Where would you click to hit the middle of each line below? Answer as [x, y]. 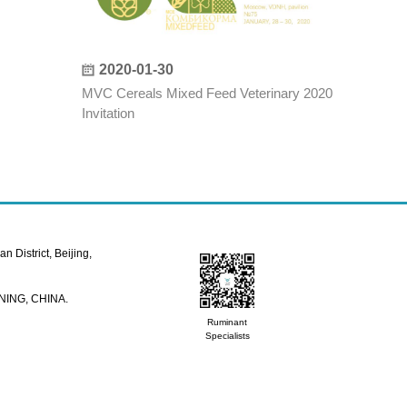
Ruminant [227, 323]
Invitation [108, 114]
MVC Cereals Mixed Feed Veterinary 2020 [207, 94]
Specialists [227, 336]
